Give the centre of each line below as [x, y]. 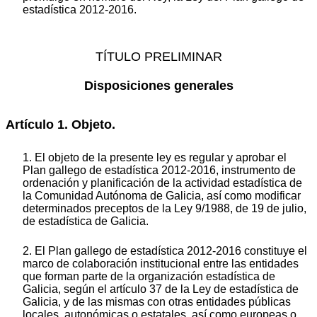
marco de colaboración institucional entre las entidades [161, 264]
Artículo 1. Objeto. [60, 124]
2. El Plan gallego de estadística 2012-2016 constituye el [165, 251]
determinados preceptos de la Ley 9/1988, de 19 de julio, [165, 209]
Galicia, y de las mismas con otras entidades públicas [157, 302]
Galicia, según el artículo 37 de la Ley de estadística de [161, 289]
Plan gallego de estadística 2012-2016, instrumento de [159, 171]
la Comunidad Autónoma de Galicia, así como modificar [162, 196]
